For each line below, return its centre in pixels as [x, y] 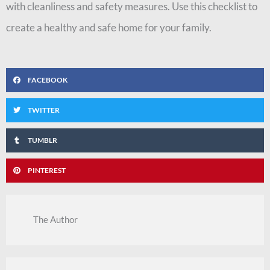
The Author [55, 220]
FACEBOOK [48, 80]
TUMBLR [42, 140]
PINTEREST [47, 171]
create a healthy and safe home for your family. [109, 28]
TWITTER [44, 110]
